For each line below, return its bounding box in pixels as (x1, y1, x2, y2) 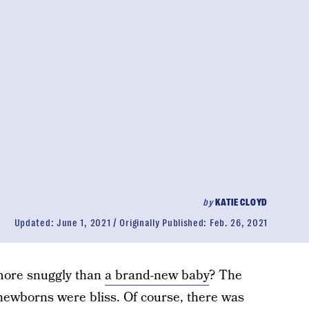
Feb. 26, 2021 (209, 217, 268, 228)
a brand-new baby (104, 266, 209, 285)
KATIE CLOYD (215, 197, 268, 208)
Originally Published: (119, 217, 210, 228)
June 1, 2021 (56, 217, 111, 228)
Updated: (14, 217, 57, 228)
